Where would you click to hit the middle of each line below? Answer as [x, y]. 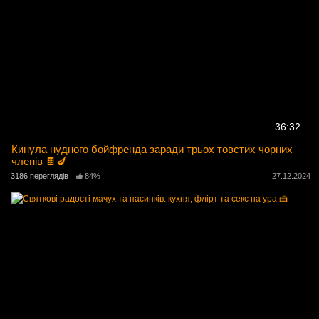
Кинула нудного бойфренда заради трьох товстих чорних [152, 149]
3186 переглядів [40, 176]
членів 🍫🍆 [40, 161]
